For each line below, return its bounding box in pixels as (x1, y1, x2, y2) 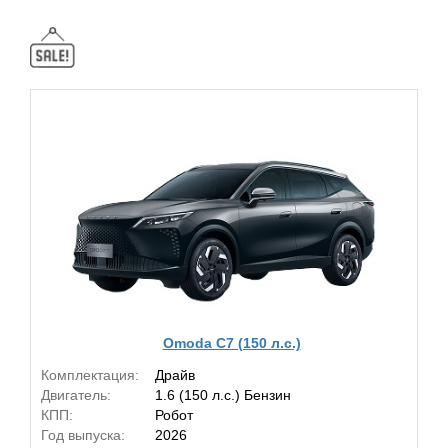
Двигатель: (41, 387, 111, 403)
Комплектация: (41, 367, 139, 383)
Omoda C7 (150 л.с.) (162, 334, 301, 351)
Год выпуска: (41, 427, 125, 443)
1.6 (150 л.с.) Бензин (155, 387, 291, 403)
